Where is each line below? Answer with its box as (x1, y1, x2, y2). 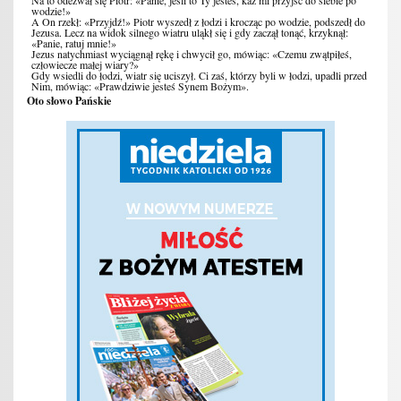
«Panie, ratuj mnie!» (31, 36, 117, 51)
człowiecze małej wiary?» (31, 57, 140, 73)
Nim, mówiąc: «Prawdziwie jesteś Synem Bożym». (31, 79, 250, 94)
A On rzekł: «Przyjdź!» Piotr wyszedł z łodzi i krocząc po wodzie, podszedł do (31, 14, 366, 30)
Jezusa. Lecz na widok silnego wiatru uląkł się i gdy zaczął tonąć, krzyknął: (31, 25, 349, 40)
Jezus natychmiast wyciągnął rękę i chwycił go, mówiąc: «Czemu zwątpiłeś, (31, 47, 353, 62)
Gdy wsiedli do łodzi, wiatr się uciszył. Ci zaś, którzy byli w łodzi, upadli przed (31, 68, 368, 83)
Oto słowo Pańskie (27, 93, 112, 109)
